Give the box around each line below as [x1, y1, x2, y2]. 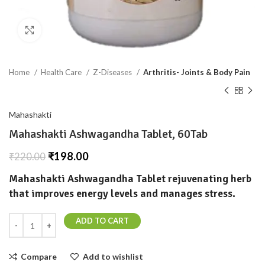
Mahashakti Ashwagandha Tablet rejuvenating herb [9, 172, 251, 185]
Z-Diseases [93, 67, 134, 77]
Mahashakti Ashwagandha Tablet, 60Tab [9, 127, 208, 141]
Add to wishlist [82, 251, 143, 261]
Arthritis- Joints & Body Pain [143, 67, 250, 77]
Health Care [41, 67, 83, 77]
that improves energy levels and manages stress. [9, 187, 235, 200]
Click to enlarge [41, 25, 101, 35]
